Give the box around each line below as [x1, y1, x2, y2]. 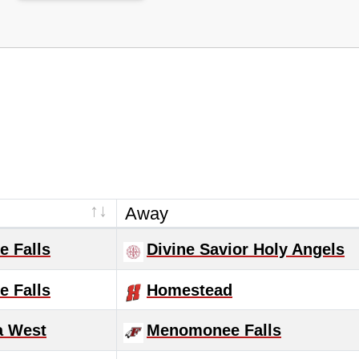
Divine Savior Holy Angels [147, 240, 345, 258]
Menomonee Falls [147, 321, 281, 339]
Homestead [147, 281, 232, 299]
